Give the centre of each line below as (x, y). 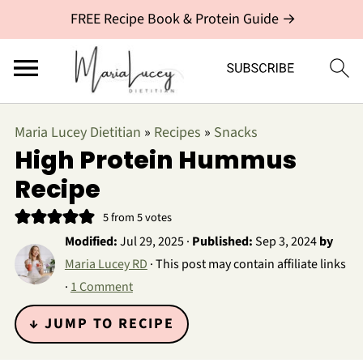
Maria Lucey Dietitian (77, 132)
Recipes (177, 132)
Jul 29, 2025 (152, 241)
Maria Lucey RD (106, 264)
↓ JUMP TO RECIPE (101, 324)
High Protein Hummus (155, 160)
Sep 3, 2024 (286, 241)
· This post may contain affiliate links (246, 264)
